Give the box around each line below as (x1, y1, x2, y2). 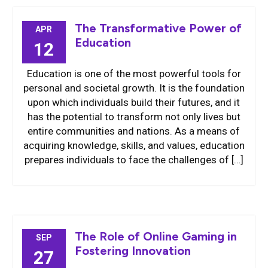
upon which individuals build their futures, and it (28, 96, 240, 108)
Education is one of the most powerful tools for (26, 67, 241, 80)
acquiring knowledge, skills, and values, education (23, 139, 245, 151)
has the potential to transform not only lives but (27, 110, 240, 123)
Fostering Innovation (74, 243, 191, 258)
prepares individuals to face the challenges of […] (24, 153, 243, 166)
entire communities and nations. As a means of (28, 124, 240, 137)
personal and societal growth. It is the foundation (23, 81, 245, 94)
